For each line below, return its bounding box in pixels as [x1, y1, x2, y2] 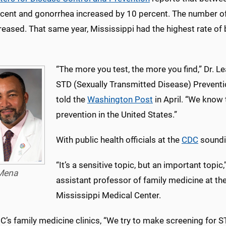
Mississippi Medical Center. [56, 190, 161, 200]
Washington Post [87, 94, 153, 104]
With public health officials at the [56, 135, 182, 145]
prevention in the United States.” [56, 109, 177, 120]
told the [56, 94, 87, 104]
